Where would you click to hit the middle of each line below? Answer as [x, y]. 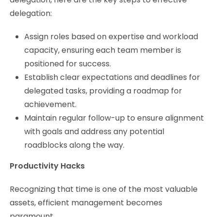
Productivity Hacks [47, 166]
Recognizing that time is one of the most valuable [104, 189]
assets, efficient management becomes [86, 202]
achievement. [50, 104]
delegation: [31, 13]
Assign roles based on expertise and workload [111, 36]
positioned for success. [68, 63]
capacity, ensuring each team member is [103, 50]
